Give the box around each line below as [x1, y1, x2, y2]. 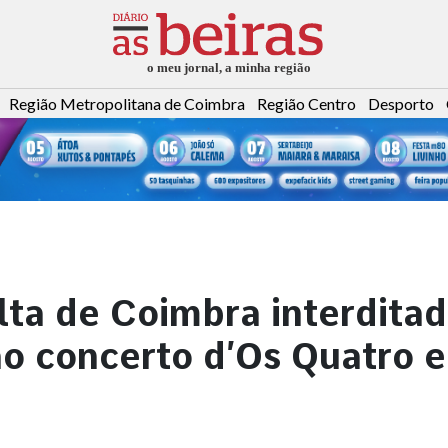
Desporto [368, 94, 434, 114]
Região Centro [257, 94, 356, 114]
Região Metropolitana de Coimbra [9, 94, 245, 114]
